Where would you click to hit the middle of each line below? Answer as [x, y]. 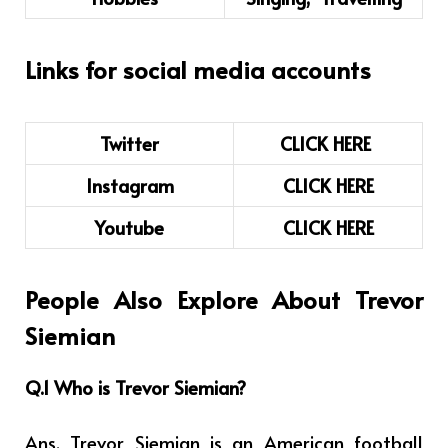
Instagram [129, 184]
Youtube [129, 226]
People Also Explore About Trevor [224, 299]
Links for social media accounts [198, 70]
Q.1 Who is [67, 386]
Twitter [129, 142]
